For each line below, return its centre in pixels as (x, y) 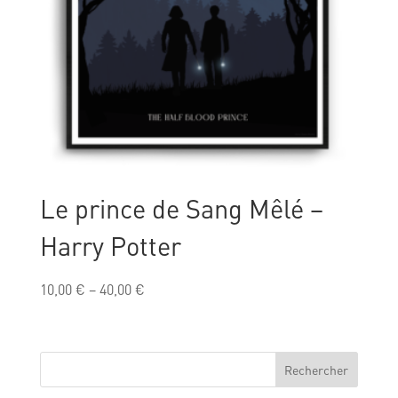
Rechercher (317, 370)
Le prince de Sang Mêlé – (181, 208)
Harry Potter (110, 245)
